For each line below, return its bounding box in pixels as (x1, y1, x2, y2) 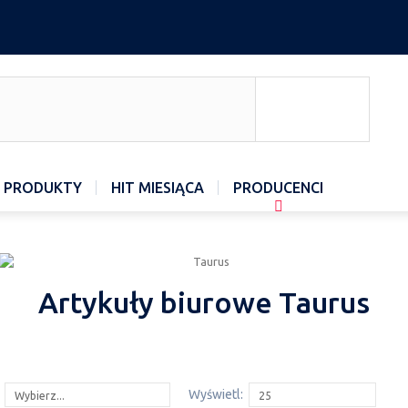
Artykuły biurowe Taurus (37, 286, 370, 319)
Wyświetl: (189, 387, 243, 402)
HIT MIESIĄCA (111, 179, 204, 196)
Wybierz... (15, 390, 65, 402)
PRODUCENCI (233, 179, 323, 196)
